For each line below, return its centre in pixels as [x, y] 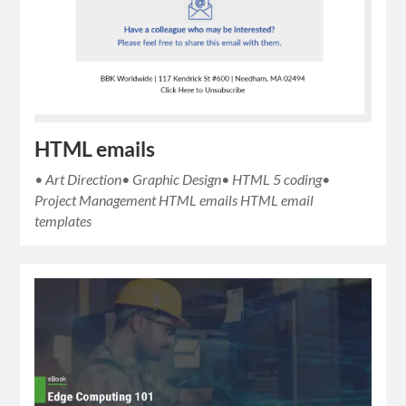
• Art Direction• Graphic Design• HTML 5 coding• [183, 179]
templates [63, 220]
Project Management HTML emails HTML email [174, 199]
